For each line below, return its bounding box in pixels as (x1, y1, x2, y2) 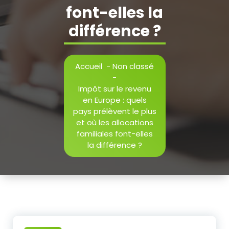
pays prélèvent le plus (73, 105, 156, 117)
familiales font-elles (76, 128, 153, 139)
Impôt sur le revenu (78, 83, 151, 94)
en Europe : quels (82, 94, 147, 105)
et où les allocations (76, 117, 153, 128)
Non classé (112, 60, 154, 72)
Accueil (75, 60, 102, 72)
